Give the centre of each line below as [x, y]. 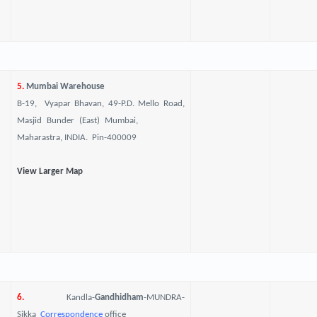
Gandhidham [119, 298]
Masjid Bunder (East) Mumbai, [100, 121]
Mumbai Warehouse [64, 87]
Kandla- [80, 298]
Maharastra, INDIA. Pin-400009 [76, 138]
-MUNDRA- [164, 298]
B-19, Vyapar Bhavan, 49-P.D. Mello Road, [100, 104]
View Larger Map [50, 172]
